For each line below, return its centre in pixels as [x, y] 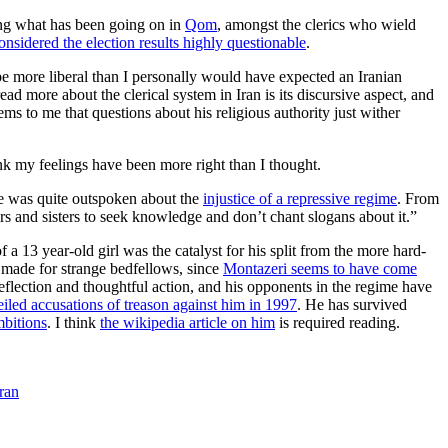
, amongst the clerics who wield [316, 24]
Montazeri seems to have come [320, 268]
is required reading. [337, 322]
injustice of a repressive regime [300, 198]
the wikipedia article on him [187, 322]
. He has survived [352, 304]
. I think [73, 322]
